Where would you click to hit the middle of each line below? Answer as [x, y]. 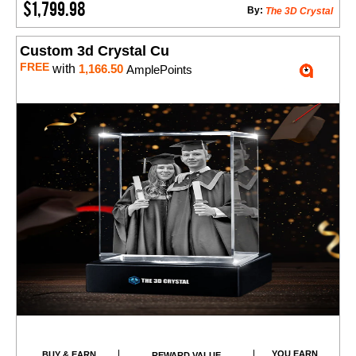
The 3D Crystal [299, 12]
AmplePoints [158, 70]
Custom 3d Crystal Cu [95, 51]
